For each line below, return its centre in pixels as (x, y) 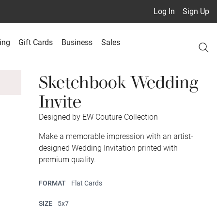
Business (77, 42)
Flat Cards (87, 183)
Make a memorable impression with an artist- (116, 136)
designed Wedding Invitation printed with (108, 148)
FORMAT (53, 183)
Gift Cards (36, 42)
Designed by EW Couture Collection (98, 117)
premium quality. (67, 160)
